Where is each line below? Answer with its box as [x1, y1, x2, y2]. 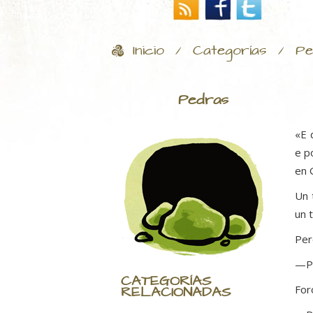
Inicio [133, 41, 164, 62]
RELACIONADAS [121, 282, 231, 304]
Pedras [178, 89, 229, 112]
